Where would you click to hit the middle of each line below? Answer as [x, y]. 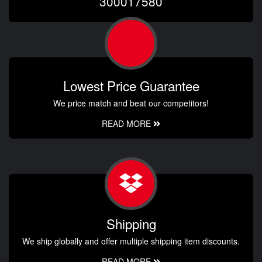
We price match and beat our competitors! [131, 103]
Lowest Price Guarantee [131, 85]
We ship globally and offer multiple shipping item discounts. [131, 241]
